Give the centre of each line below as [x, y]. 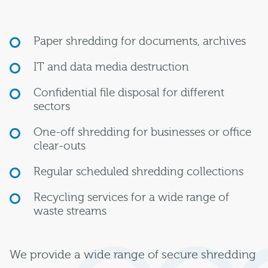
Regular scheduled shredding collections [138, 172]
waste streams [70, 211]
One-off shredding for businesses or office [142, 133]
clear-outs [60, 146]
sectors [52, 107]
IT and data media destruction [111, 67]
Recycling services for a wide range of [131, 198]
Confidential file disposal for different [129, 93]
